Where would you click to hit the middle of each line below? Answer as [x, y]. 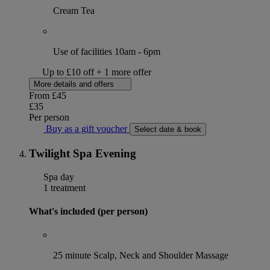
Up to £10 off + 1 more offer [96, 72]
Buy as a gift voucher [86, 129]
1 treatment [63, 187]
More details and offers [75, 84]
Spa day [58, 177]
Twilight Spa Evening [83, 154]
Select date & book [168, 130]
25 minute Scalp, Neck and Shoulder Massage [141, 256]
